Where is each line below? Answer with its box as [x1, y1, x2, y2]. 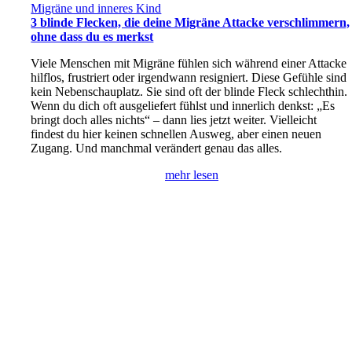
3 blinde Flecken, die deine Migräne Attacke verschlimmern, [31, 16, 350, 30]
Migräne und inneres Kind [31, 2, 162, 16]
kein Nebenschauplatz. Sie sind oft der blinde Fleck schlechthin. [31, 85, 348, 99]
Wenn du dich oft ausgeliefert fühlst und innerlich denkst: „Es [31, 99, 335, 113]
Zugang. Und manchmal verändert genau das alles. [31, 141, 283, 156]
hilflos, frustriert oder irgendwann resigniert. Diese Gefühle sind [31, 71, 347, 85]
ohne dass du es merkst [31, 30, 154, 44]
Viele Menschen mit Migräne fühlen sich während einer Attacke [31, 57, 347, 71]
